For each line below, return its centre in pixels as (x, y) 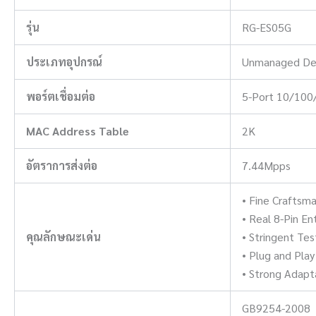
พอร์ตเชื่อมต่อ (61, 96)
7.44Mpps (266, 165)
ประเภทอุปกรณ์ (64, 61)
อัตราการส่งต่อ (62, 165)
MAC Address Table (78, 130)
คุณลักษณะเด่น (63, 236)
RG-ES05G (267, 27)
